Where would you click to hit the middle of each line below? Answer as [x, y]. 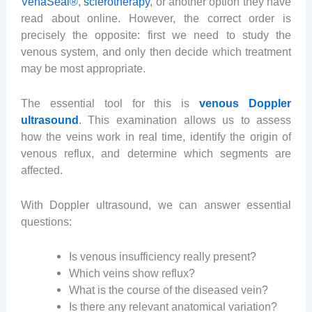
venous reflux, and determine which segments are [156, 153]
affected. [41, 170]
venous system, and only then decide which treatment [156, 51]
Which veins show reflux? [132, 273]
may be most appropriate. [83, 68]
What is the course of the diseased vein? [169, 290]
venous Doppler [245, 103]
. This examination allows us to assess [185, 119]
